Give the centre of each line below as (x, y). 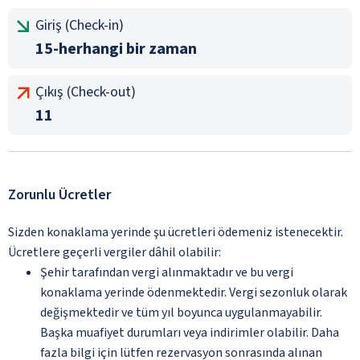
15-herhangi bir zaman (116, 49)
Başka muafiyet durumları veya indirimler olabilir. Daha (190, 332)
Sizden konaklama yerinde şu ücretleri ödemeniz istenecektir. (176, 232)
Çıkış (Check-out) (86, 92)
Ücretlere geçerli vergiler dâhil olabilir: (115, 252)
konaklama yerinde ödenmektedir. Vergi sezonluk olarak (194, 292)
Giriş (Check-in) (80, 25)
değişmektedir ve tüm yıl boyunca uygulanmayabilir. (181, 312)
